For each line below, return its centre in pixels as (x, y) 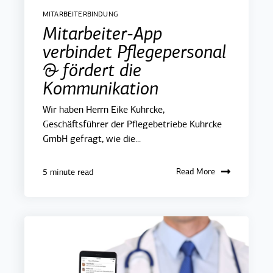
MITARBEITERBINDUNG (80, 14)
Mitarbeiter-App (102, 33)
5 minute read (68, 172)
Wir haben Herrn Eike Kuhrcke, (104, 109)
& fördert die (92, 70)
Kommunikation (101, 88)
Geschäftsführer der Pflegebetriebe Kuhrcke (132, 124)
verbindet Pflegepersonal (134, 51)
